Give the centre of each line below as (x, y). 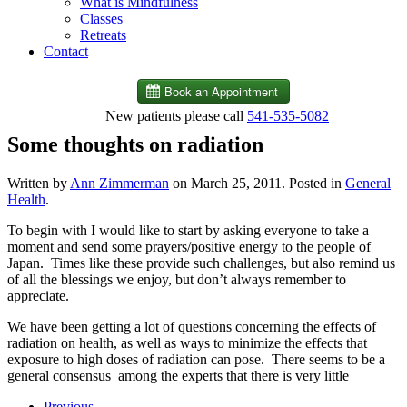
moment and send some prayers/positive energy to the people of (189, 246)
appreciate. (38, 295)
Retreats (103, 35)
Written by (39, 183)
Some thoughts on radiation (135, 144)
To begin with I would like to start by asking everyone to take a (188, 230)
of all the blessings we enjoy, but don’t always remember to (177, 279)
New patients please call (176, 116)
